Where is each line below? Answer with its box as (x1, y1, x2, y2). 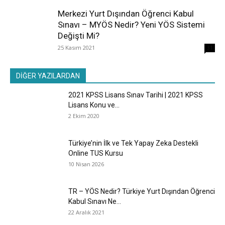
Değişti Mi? (58, 30, 99, 41)
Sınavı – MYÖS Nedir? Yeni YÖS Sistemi (58, 19, 205, 30)
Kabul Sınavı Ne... (68, 197, 121, 205)
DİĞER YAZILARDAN (16, 71, 80, 80)
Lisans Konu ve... (68, 100, 120, 109)
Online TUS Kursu (68, 149, 123, 157)
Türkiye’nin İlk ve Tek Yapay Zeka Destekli (68, 139, 198, 147)
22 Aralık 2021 (68, 208, 104, 216)
